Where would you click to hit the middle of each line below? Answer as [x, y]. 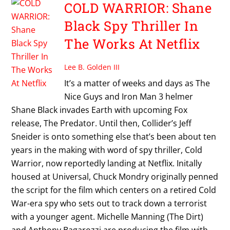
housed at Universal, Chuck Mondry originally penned [115, 176]
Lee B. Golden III [92, 67]
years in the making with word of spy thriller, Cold [107, 150]
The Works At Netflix [132, 44]
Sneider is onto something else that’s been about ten [114, 136]
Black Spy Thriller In [131, 26]
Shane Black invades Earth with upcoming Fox [100, 110]
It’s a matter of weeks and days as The [137, 83]
